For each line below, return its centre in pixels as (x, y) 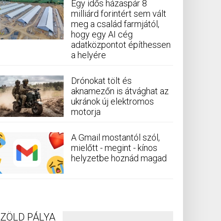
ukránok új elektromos (112, 102)
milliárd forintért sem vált (119, 14)
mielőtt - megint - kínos (114, 148)
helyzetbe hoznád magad (119, 158)
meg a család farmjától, (115, 24)
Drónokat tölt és (101, 81)
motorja (86, 112)
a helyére (89, 55)
